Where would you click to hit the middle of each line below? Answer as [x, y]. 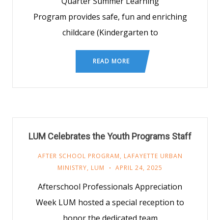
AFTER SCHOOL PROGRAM [79, 156]
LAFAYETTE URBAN [153, 156]
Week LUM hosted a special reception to [110, 202]
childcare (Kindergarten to [110, 32]
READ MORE [111, 61]
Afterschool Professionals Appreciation [110, 187]
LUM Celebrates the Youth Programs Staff [110, 136]
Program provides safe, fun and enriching [110, 17]
